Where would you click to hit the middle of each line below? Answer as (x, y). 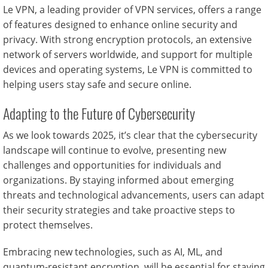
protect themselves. (48, 225)
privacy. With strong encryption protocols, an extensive (127, 40)
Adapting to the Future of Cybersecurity (99, 113)
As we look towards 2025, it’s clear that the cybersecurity (130, 135)
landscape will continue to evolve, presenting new (115, 150)
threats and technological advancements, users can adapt (134, 195)
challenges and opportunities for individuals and (112, 165)
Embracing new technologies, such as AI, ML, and (113, 252)
